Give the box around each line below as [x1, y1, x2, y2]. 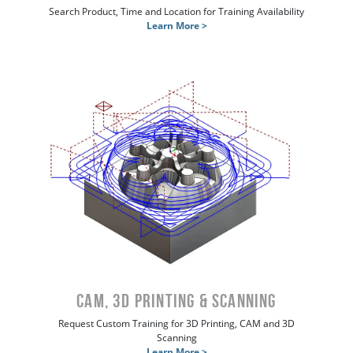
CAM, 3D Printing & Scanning [76, 290, 277, 311]
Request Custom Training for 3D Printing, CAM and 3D [58, 316, 295, 330]
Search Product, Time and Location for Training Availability [49, 4, 304, 18]
